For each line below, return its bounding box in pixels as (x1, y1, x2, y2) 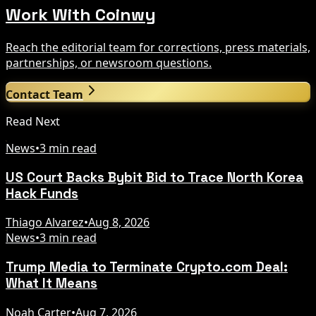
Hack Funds (6, 185, 78, 202)
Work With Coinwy (6, 4, 156, 26)
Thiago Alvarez (6, 214, 84, 231)
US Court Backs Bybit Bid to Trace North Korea (6, 169, 303, 186)
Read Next (6, 113, 60, 129)
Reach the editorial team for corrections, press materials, (6, 39, 310, 55)
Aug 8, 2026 (88, 214, 150, 231)
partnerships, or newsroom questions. (6, 54, 212, 71)
